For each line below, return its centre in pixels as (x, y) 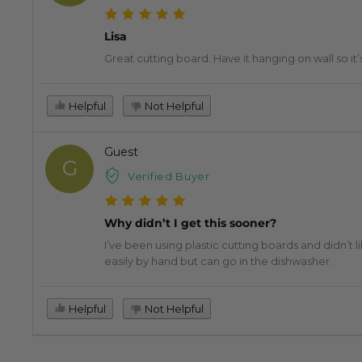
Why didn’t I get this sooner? (190, 223)
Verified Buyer (169, 177)
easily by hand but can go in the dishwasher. (218, 261)
